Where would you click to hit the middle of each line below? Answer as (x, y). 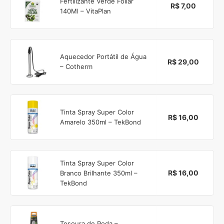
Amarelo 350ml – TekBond (101, 122)
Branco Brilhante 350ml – (99, 173)
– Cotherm (76, 67)
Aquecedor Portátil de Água (103, 57)
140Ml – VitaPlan (86, 11)
